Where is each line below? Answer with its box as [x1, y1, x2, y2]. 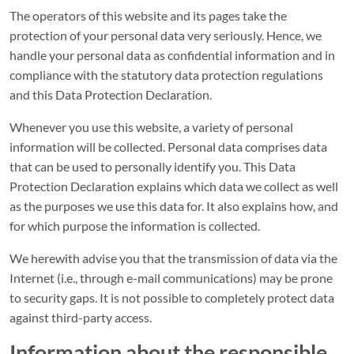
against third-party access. [9, 310, 152, 325]
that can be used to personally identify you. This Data [9, 159, 296, 174]
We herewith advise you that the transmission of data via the [9, 250, 337, 265]
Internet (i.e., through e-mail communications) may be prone [9, 270, 333, 285]
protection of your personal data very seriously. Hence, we [9, 28, 322, 43]
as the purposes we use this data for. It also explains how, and [9, 198, 338, 213]
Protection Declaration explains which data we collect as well [9, 179, 338, 194]
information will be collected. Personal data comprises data [9, 139, 327, 154]
